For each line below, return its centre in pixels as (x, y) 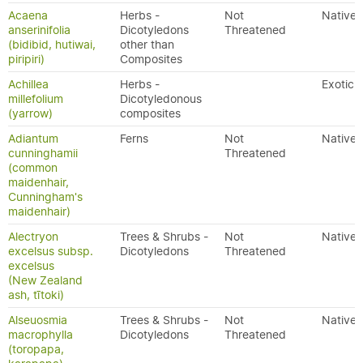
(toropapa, (36, 349)
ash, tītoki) (36, 295)
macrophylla (41, 335)
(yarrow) (30, 113)
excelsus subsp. (51, 251)
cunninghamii (43, 153)
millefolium (36, 99)
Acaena (28, 15)
